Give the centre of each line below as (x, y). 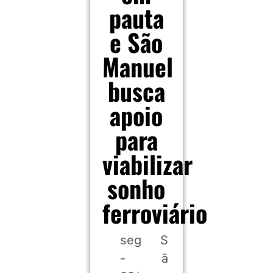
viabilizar (147, 164)
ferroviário (154, 213)
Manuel (137, 66)
